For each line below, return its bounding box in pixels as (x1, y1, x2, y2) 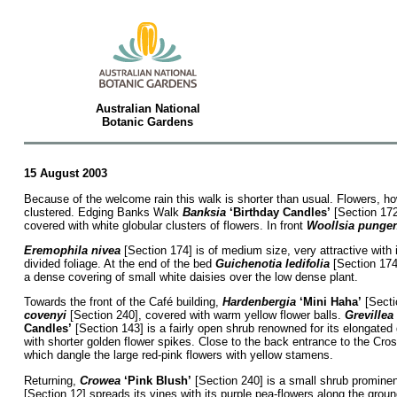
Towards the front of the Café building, (23, 295, 222, 309)
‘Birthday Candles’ (229, 205, 331, 219)
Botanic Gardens (102, 115, 193, 128)
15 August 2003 (23, 167, 107, 181)
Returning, (23, 373, 80, 387)
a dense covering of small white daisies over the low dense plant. (23, 269, 358, 284)
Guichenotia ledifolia (214, 256, 330, 270)
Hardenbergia (222, 295, 296, 309)
